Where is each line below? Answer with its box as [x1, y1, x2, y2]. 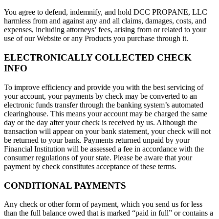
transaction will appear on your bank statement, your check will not [4, 127, 211, 135]
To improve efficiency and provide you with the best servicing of [4, 83, 203, 91]
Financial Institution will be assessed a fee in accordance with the [4, 144, 204, 153]
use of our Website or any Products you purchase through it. [4, 34, 188, 43]
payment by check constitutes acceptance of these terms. [4, 162, 176, 171]
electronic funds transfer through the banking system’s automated [4, 100, 203, 109]
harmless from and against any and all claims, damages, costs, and [4, 17, 206, 25]
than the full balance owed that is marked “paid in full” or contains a [4, 209, 213, 218]
